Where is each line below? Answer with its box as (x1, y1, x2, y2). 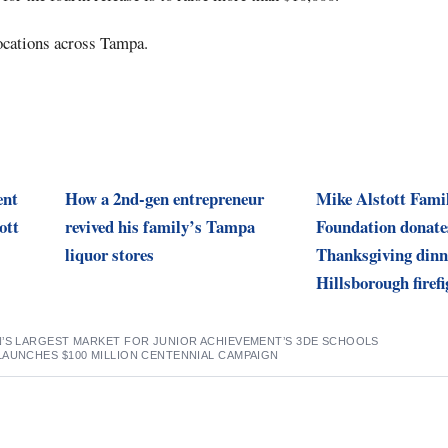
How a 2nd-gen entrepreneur (64, 185, 264, 211)
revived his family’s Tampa (64, 213, 255, 239)
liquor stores (64, 241, 154, 267)
